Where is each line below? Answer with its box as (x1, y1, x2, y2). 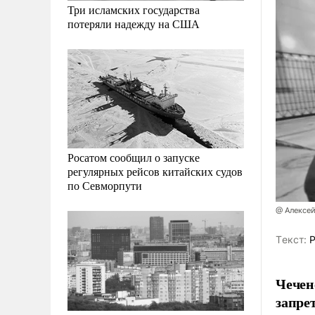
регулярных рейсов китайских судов (67, 164, 243, 179)
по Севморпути (67, 178, 142, 193)
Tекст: (276, 233, 307, 245)
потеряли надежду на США (67, 16, 200, 32)
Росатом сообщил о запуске (67, 150, 200, 165)
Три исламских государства (67, 2, 200, 18)
